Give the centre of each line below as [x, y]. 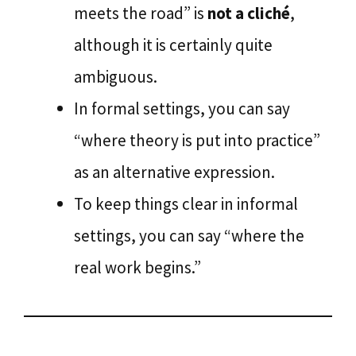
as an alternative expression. [174, 172]
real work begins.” [137, 267]
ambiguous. [116, 77]
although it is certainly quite [173, 45]
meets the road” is [141, 13]
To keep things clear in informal [186, 204]
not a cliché [249, 13]
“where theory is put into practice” [197, 140]
